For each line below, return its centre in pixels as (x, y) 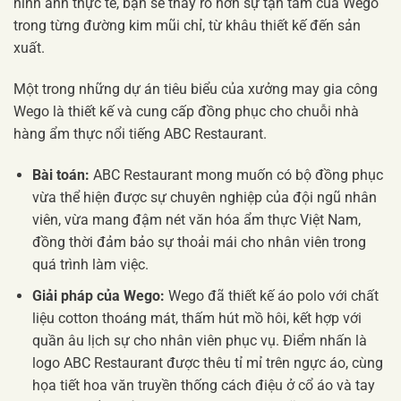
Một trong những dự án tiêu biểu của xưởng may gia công (196, 90)
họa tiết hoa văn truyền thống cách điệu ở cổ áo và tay (203, 385)
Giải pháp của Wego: (98, 295)
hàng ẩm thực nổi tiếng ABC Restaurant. (140, 134)
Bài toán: (60, 175)
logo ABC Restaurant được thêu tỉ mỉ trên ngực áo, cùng (207, 363)
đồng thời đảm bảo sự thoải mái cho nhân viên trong (199, 243)
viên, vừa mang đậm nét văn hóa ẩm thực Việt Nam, (196, 220)
